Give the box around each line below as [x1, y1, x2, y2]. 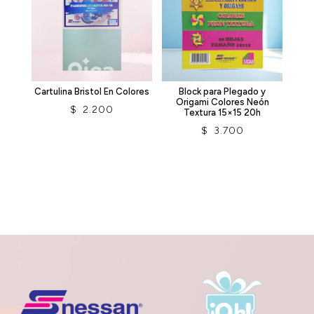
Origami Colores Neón [175, 96, 269, 107]
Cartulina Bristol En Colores [34, 86, 149, 97]
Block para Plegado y [179, 86, 266, 97]
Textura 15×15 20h [184, 107, 261, 118]
